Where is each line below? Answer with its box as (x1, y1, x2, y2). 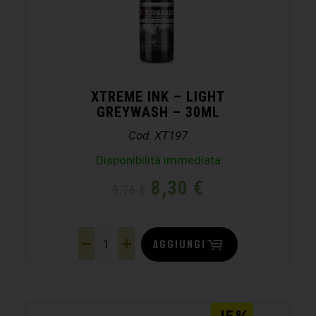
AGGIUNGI (153, 236, 206, 252)
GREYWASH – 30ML (96, 103, 220, 121)
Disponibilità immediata (95, 152, 221, 167)
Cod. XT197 (128, 128, 188, 142)
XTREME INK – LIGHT (91, 87, 225, 105)
